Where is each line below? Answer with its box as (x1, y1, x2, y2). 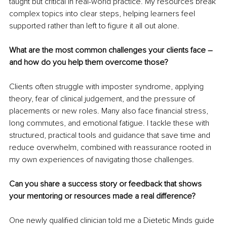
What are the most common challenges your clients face (9, 45, 208, 56)
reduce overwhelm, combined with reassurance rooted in (9, 142, 213, 153)
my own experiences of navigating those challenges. (9, 155, 194, 165)
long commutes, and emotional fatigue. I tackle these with (9, 118, 211, 129)
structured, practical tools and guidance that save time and (9, 130, 212, 141)
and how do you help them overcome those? (9, 57, 168, 68)
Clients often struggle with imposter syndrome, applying (9, 82, 206, 92)
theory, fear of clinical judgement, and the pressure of (9, 94, 197, 104)
